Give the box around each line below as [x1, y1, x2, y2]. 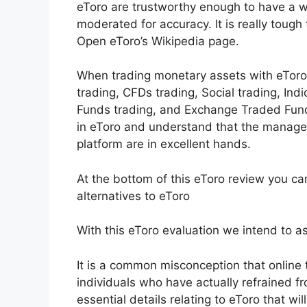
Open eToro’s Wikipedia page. [77, 34, 239, 48]
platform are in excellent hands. [77, 137, 251, 151]
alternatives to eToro [77, 188, 190, 203]
